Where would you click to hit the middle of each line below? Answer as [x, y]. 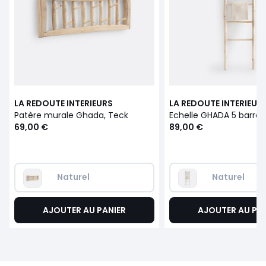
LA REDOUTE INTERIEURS [64, 103]
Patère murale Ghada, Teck [71, 115]
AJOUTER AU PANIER [85, 210]
